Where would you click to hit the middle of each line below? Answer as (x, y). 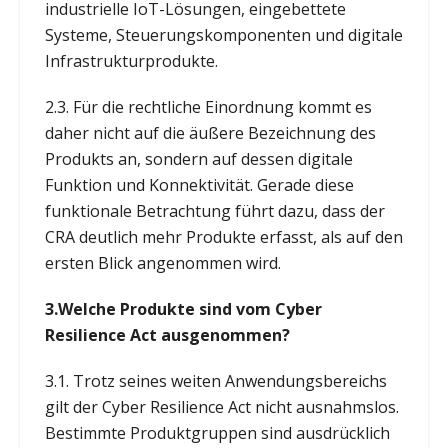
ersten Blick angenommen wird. (162, 262)
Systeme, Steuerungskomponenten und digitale (223, 34)
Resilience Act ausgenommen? (167, 334)
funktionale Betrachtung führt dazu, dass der (214, 210)
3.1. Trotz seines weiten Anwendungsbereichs (215, 380)
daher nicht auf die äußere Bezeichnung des (210, 132)
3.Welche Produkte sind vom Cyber (183, 308)
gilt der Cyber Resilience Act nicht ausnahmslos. (221, 406)
